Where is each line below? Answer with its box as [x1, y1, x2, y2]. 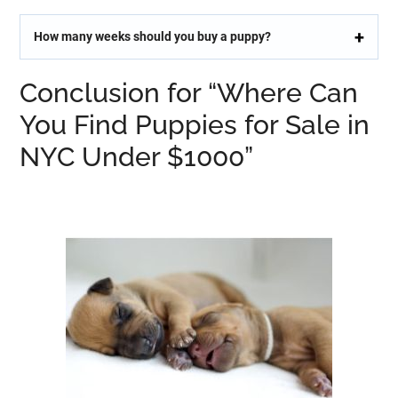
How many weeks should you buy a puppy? [34, 29, 272, 44]
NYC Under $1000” [20, 141, 254, 172]
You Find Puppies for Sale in [20, 109, 370, 140]
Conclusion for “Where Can [20, 77, 359, 108]
